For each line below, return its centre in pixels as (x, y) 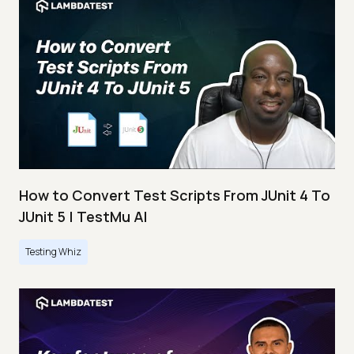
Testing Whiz (53, 252)
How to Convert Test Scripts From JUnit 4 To (175, 196)
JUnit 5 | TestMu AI (83, 217)
